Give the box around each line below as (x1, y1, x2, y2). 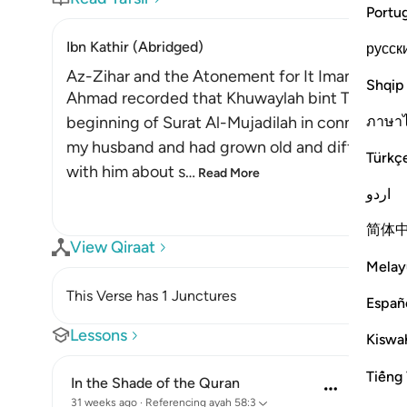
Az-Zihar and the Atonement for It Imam (66, 66, 358, 86)
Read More (198, 165, 260, 181)
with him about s (66, 162, 185, 182)
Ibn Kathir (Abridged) (66, 38, 203, 55)
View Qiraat (70, 237, 155, 257)
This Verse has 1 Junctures (66, 287, 236, 304)
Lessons (70, 325, 127, 345)
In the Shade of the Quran (71, 374, 240, 392)
